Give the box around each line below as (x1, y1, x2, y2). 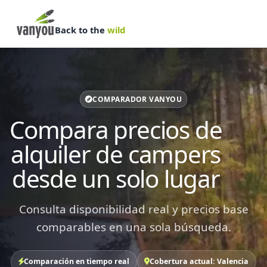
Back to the (55, 23, 107, 36)
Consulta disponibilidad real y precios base (18, 201, 249, 217)
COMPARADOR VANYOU (92, 94, 182, 104)
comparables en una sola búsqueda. (36, 219, 231, 235)
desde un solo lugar (11, 162, 220, 195)
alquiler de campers (11, 138, 221, 170)
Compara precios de (10, 113, 222, 146)
